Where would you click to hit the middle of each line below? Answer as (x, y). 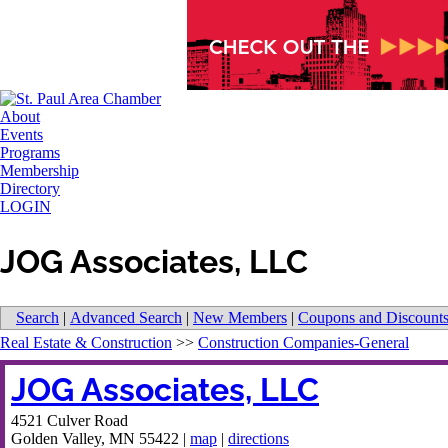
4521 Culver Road (69, 421)
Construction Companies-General (303, 343)
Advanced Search (126, 318)
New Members (240, 318)
